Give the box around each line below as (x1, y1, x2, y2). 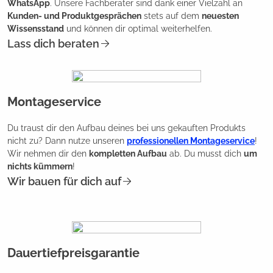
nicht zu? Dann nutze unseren (7, 135, 127, 146)
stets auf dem (141, 10, 202, 21)
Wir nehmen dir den (7, 148, 89, 158)
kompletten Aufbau (89, 148, 167, 158)
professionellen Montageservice (127, 135, 255, 146)
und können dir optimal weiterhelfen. (64, 23, 212, 34)
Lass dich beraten (7, 37, 99, 50)
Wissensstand (7, 23, 64, 34)
